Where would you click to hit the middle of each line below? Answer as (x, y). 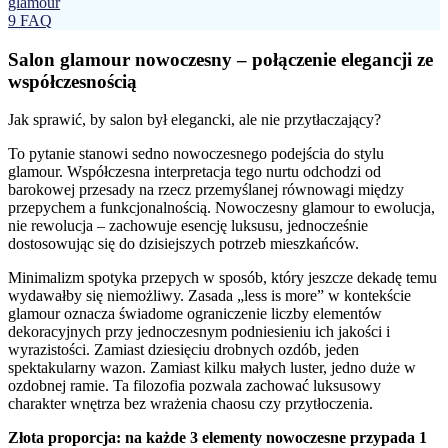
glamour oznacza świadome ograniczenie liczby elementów (195, 314)
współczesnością (72, 81)
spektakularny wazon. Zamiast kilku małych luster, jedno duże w (212, 368)
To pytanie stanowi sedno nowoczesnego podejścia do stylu (196, 154)
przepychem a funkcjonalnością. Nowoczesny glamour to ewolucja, (221, 208)
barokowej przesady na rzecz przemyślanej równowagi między (206, 190)
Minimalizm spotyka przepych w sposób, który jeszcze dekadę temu (222, 278)
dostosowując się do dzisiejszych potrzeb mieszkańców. (183, 244)
